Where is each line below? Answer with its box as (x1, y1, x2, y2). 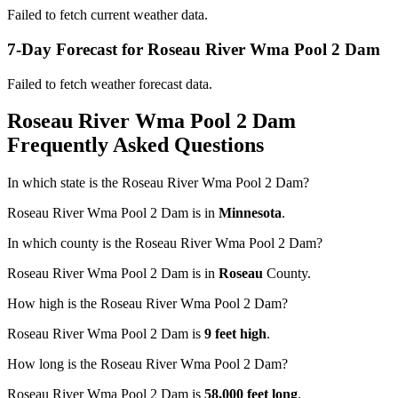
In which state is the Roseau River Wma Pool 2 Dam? (7, 175, 309, 191)
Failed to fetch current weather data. (7, 7, 208, 23)
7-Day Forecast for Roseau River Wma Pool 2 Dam (7, 39, 380, 59)
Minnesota (219, 205, 282, 221)
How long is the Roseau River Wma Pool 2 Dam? (7, 356, 288, 372)
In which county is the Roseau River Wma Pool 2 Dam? (7, 235, 322, 251)
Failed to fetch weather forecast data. (7, 76, 212, 92)
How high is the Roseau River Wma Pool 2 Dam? (7, 296, 288, 312)
